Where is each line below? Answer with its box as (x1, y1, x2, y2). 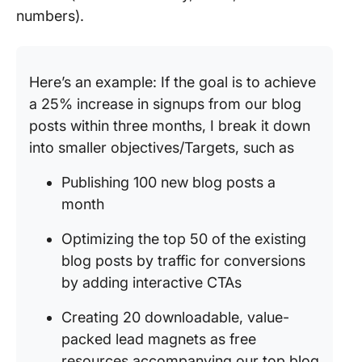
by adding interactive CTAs (61, 274, 246, 291)
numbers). (16, 7, 84, 24)
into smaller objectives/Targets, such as (29, 139, 298, 156)
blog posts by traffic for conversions (61, 252, 305, 269)
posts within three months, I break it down (29, 117, 310, 134)
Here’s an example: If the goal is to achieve (29, 74, 316, 90)
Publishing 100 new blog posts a (61, 174, 276, 191)
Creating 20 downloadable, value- (61, 309, 289, 326)
